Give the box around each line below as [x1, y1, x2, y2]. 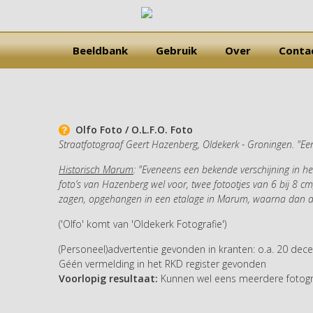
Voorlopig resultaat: [59, 271, 158, 285]
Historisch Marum [59, 162, 133, 176]
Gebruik [156, 43, 197, 57]
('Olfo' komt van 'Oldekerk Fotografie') [59, 217, 226, 231]
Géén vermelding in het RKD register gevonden [59, 256, 266, 270]
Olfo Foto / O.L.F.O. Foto [70, 122, 193, 136]
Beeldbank [73, 43, 128, 57]
